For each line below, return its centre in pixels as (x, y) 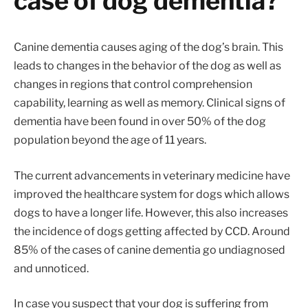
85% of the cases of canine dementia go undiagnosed (150, 250)
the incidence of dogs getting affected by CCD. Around (152, 231)
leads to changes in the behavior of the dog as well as (147, 66)
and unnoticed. (51, 268)
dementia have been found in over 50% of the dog (140, 122)
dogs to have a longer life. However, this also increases (151, 212)
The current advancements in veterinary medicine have (152, 175)
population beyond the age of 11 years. (110, 140)
